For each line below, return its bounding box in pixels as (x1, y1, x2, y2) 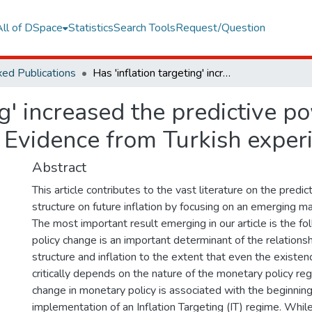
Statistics (68, 20, 114, 36)
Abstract (32, 158, 86, 177)
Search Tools (113, 20, 175, 36)
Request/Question (175, 20, 265, 36)
